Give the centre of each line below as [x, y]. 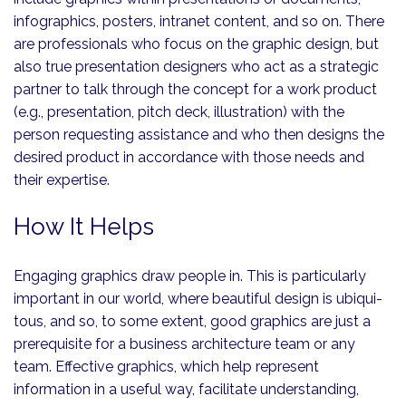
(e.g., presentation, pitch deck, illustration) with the [179, 112]
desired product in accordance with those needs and [189, 158]
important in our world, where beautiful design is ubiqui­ [198, 299]
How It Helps [84, 227]
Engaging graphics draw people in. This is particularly [190, 276]
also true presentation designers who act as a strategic [196, 67]
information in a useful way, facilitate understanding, [186, 390]
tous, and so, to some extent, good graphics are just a [192, 322]
